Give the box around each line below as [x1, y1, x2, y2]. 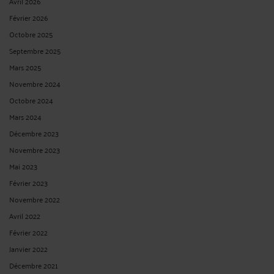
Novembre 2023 [9, 143, 60, 156]
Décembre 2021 [9, 258, 58, 272]
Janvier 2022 [9, 242, 48, 255]
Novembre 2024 [9, 76, 61, 90]
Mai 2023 [9, 159, 37, 172]
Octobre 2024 [9, 93, 53, 106]
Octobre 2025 [9, 27, 53, 40]
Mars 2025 [9, 60, 41, 73]
